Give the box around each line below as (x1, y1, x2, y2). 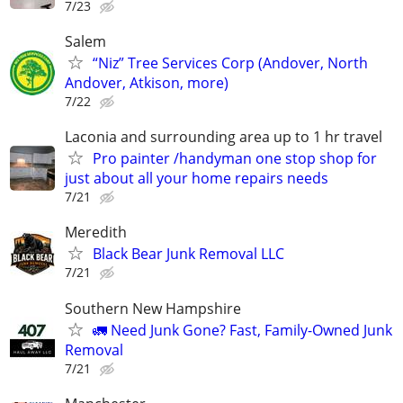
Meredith (65, 222, 127, 243)
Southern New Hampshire (65, 298, 241, 318)
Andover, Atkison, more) (65, 73, 228, 93)
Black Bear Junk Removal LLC (93, 244, 284, 264)
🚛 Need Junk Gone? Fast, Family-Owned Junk (93, 319, 392, 340)
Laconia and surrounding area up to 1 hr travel (65, 127, 382, 148)
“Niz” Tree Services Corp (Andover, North (93, 53, 368, 73)
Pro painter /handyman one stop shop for (93, 148, 377, 169)
